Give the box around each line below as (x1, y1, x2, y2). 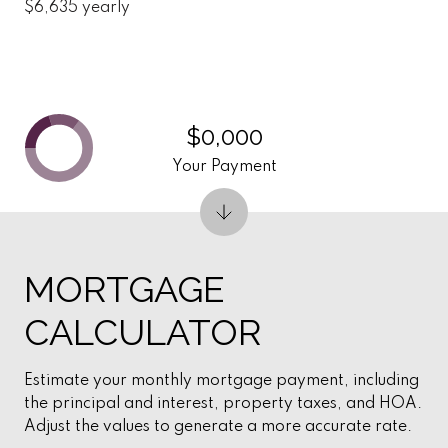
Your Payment (171, 158, 277, 175)
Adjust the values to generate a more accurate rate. (24, 418, 412, 435)
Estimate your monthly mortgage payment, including (24, 372, 419, 389)
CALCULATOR (24, 310, 261, 353)
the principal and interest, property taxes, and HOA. (24, 395, 422, 412)
